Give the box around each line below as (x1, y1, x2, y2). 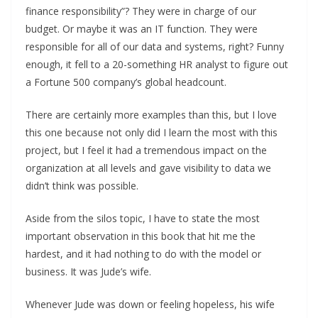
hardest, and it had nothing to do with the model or (26, 247, 261, 261)
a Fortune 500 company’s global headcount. (26, 75, 226, 89)
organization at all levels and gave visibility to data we (26, 161, 271, 175)
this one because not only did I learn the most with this (26, 126, 278, 140)
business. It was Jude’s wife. (26, 265, 151, 279)
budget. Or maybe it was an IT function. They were (26, 22, 258, 36)
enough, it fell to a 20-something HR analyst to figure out (26, 57, 288, 72)
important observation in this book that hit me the (26, 229, 256, 243)
